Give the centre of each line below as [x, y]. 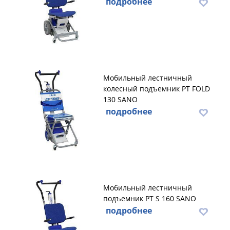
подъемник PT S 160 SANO [150, 198]
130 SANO [120, 99]
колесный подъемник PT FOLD [157, 89]
